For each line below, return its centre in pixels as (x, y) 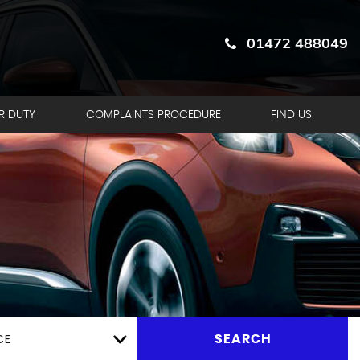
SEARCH (243, 339)
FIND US (291, 115)
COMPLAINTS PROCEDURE (153, 115)
